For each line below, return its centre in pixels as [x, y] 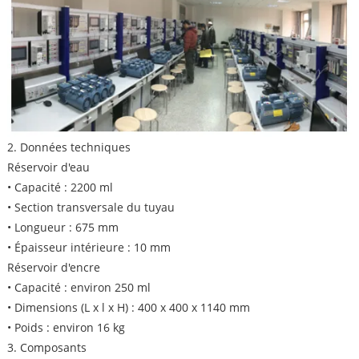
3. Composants [46, 348]
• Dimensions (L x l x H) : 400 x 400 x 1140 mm [128, 308]
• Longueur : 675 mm [63, 228]
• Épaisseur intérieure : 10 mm [89, 248]
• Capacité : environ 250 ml [79, 288]
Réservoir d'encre [53, 268]
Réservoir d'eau [48, 167]
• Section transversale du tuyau [91, 208]
